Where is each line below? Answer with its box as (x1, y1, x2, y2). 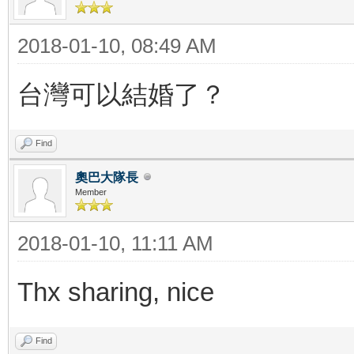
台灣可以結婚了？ (17, 79, 226, 109)
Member (75, 186, 107, 197)
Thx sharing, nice (17, 277, 214, 307)
